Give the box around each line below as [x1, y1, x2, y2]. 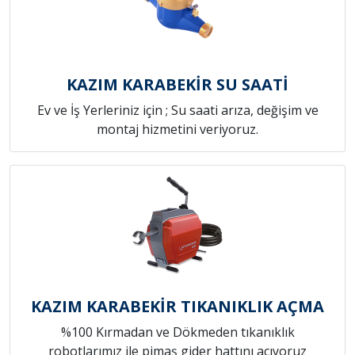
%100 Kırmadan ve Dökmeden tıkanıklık [60, 323, 295, 342]
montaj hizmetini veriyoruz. [97, 120, 258, 139]
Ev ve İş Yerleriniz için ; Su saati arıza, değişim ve [36, 101, 319, 120]
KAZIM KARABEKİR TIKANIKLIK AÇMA [31, 296, 324, 318]
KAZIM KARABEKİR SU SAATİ [67, 74, 288, 96]
